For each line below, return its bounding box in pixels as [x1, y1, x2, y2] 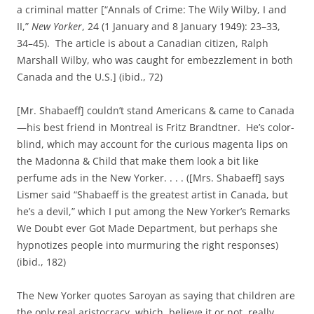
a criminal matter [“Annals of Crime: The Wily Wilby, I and [17, 3, 287, 16]
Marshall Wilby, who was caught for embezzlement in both [17, 53, 293, 67]
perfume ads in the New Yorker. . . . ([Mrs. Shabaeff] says [17, 171, 285, 184]
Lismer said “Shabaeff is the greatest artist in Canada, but [17, 188, 288, 201]
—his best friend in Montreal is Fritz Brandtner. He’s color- [17, 121, 294, 134]
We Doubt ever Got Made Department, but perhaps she [17, 221, 278, 235]
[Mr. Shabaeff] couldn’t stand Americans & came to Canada [17, 104, 294, 117]
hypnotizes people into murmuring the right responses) [17, 238, 278, 252]
